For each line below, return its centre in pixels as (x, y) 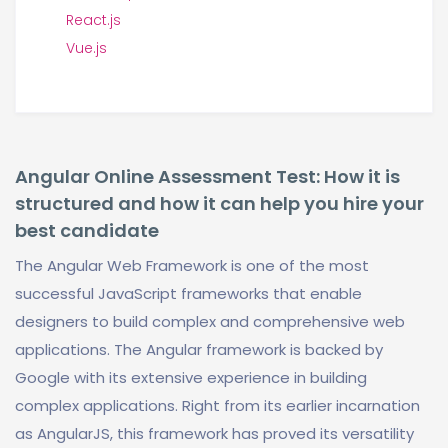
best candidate (87, 230)
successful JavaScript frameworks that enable (188, 293)
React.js (93, 20)
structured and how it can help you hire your (219, 203)
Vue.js (86, 48)
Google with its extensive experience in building (191, 377)
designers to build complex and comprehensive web (210, 321)
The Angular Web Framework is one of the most (192, 265)
